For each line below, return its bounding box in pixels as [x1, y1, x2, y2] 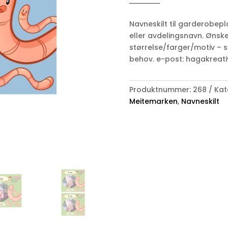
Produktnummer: [129, 84, 193, 95]
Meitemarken [129, 96, 178, 106]
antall [128, 10, 151, 20]
